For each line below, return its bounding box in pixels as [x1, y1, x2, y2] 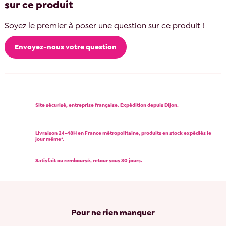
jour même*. [35, 136, 64, 143]
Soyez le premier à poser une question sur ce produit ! [5, 20, 205, 31]
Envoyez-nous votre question [15, 42, 117, 51]
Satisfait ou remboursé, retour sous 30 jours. [35, 157, 142, 164]
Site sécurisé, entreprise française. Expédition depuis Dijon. [35, 102, 179, 109]
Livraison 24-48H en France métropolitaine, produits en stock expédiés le [35, 130, 211, 137]
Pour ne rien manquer [71, 207, 155, 218]
